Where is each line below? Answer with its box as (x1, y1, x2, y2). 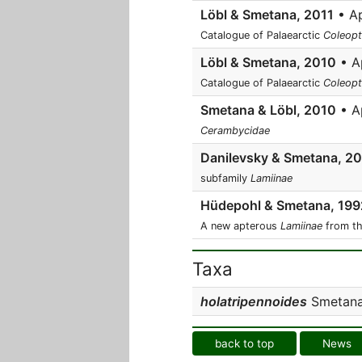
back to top (215, 337, 275, 350)
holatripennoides (200, 293, 307, 309)
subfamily (200, 172, 250, 184)
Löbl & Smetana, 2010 (200, 54, 336, 70)
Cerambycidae (200, 124, 270, 137)
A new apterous (200, 220, 280, 232)
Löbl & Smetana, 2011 (200, 6, 334, 23)
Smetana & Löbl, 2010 (200, 102, 336, 118)
